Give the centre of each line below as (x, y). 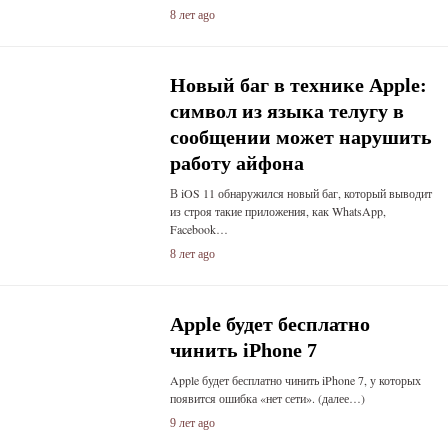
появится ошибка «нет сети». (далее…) (267, 398)
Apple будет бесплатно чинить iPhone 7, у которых (295, 380)
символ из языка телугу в (286, 111)
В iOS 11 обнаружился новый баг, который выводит (300, 193)
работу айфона (236, 163)
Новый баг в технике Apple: (298, 85)
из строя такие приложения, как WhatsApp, (277, 211)
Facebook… (198, 229)
